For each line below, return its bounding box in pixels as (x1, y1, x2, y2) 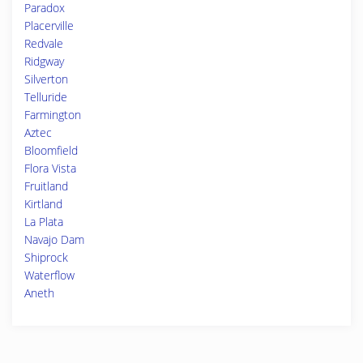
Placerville (24, 18, 74, 33)
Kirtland (24, 196, 62, 211)
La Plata (24, 214, 63, 229)
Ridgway (24, 53, 64, 69)
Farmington (24, 107, 81, 122)
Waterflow (24, 267, 75, 283)
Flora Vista (24, 160, 76, 176)
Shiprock (24, 250, 68, 265)
